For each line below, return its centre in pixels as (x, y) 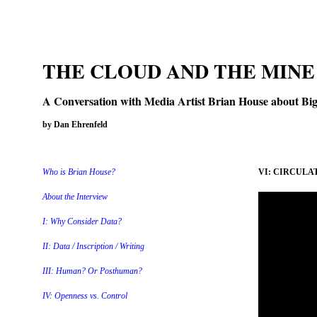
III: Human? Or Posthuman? (92, 271)
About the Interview (75, 197)
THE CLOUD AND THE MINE (179, 71)
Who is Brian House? (79, 172)
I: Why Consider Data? (82, 221)
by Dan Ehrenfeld (75, 125)
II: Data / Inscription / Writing (93, 246)
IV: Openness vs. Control (85, 296)
